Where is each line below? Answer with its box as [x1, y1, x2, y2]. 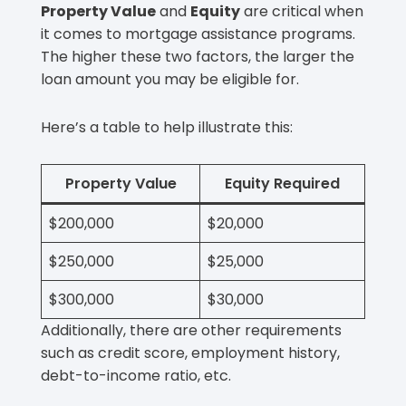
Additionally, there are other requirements [41, 319, 342, 341]
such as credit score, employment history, [41, 342, 340, 363]
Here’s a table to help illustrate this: [41, 116, 293, 138]
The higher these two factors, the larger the [41, 45, 354, 67]
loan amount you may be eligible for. [41, 68, 299, 90]
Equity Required [225, 172, 340, 194]
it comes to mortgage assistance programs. [41, 23, 355, 44]
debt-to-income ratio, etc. [41, 364, 231, 386]
